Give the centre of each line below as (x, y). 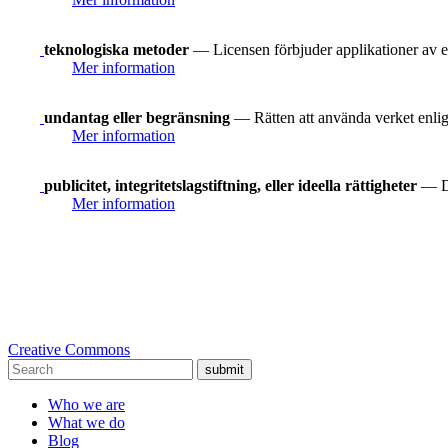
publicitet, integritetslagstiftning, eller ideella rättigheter (232, 185)
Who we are (86, 404)
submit (224, 369)
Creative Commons (69, 349)
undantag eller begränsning (137, 117)
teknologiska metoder (116, 49)
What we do (86, 422)
